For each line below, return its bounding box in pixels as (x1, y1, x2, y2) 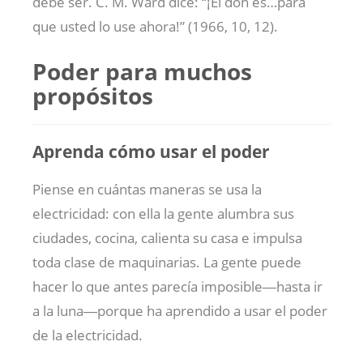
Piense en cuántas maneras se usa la (32, 180, 262, 199)
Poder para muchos (32, 55, 252, 87)
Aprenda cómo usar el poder (32, 139, 270, 163)
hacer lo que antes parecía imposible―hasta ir (32, 277, 322, 297)
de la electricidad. (32, 326, 143, 345)
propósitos (32, 79, 153, 111)
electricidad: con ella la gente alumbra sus (32, 204, 294, 224)
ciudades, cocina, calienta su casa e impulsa (32, 228, 302, 248)
